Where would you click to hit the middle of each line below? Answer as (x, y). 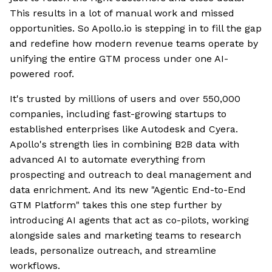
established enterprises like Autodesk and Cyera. (124, 129)
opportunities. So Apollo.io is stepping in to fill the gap (136, 29)
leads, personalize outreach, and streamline (113, 251)
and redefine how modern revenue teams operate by (134, 44)
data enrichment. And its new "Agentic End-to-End (128, 190)
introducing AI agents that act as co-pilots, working (129, 220)
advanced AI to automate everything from (107, 160)
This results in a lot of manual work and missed (122, 13)
